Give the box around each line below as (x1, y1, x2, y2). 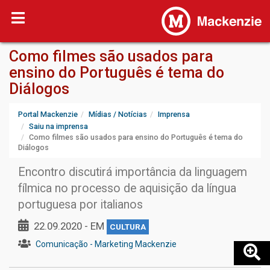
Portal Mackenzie (18, 110, 78, 119)
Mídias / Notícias (89, 110, 147, 119)
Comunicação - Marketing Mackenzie (36, 239, 177, 249)
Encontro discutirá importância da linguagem (18, 165, 247, 179)
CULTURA (110, 222, 146, 231)
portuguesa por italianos (18, 198, 143, 212)
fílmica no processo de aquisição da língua (18, 181, 236, 195)
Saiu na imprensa (29, 122, 88, 131)
